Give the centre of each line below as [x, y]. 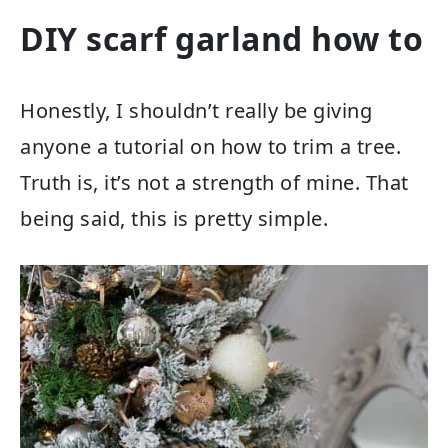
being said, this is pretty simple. [174, 219]
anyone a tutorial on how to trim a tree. [210, 147]
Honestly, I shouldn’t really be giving [196, 111]
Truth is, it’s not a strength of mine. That [214, 183]
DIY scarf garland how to [221, 38]
